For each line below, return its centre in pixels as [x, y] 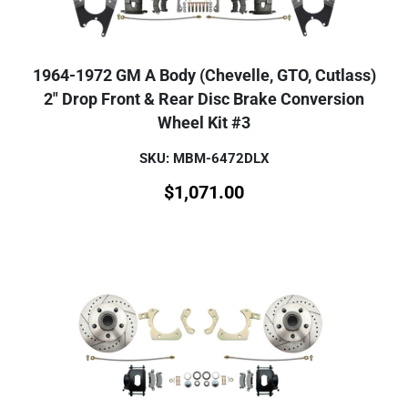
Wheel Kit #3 [204, 122]
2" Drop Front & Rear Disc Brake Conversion [204, 99]
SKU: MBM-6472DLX [204, 158]
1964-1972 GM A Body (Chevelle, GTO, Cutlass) [204, 75]
